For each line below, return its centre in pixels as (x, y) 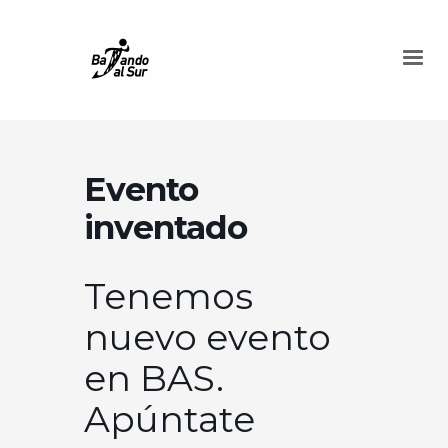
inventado (165, 227)
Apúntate (169, 419)
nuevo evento (207, 337)
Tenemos (168, 296)
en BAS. (154, 378)
